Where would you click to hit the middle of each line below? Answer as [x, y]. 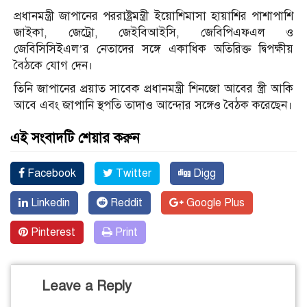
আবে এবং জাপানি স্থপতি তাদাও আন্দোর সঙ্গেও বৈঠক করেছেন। [153, 106]
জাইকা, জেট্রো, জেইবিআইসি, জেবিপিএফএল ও [153, 33]
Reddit [125, 203]
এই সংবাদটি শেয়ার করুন [75, 138]
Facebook [50, 174]
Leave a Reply [87, 286]
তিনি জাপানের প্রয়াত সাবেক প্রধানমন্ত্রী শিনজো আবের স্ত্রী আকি [153, 89]
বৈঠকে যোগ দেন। [53, 66]
